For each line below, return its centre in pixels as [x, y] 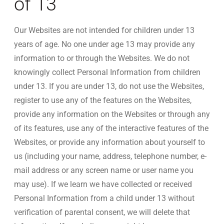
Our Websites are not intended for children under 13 [104, 30]
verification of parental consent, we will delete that [102, 212]
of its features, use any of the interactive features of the [111, 128]
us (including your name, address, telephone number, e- [110, 156]
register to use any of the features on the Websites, [103, 100]
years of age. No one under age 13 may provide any [104, 44]
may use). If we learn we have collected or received [103, 184]
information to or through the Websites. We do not [102, 58]
